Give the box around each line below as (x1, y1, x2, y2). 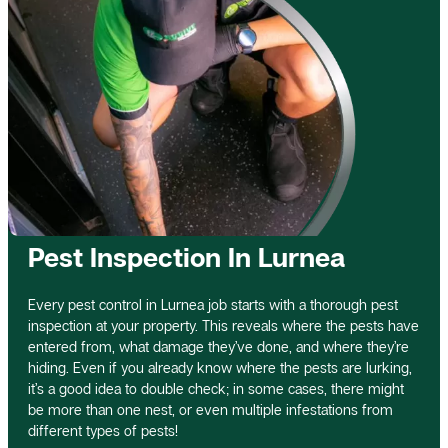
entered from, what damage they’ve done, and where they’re (28, 337, 409, 355)
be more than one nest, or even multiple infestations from (28, 400, 393, 418)
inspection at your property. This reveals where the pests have (28, 316, 419, 334)
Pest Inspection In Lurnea (28, 240, 345, 273)
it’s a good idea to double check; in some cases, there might (28, 379, 404, 397)
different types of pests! (28, 421, 178, 439)
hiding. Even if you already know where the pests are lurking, (28, 358, 412, 376)
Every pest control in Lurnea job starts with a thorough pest (28, 295, 398, 313)
